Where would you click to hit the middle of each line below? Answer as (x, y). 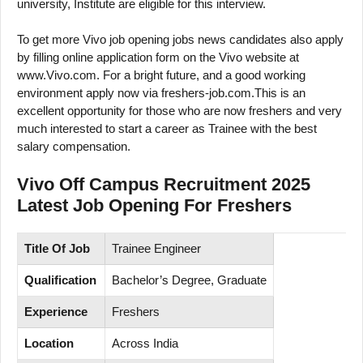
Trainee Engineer (156, 248)
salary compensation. (74, 147)
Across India (145, 343)
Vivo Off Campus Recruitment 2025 (164, 184)
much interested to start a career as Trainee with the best (167, 129)
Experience (56, 311)
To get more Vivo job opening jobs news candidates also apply (180, 40)
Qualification (60, 280)
